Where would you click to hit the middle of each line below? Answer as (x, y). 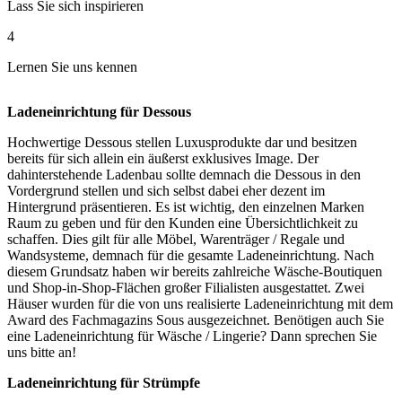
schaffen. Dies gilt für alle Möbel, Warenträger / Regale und (176, 240)
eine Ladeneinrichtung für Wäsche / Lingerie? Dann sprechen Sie (192, 336)
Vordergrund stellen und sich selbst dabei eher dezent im (166, 191)
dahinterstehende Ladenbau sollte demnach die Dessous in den (184, 175)
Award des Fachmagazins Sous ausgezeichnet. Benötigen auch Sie (196, 320)
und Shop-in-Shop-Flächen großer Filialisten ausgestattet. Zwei (186, 288)
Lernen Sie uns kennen (72, 67)
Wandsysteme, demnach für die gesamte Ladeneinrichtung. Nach (191, 256)
